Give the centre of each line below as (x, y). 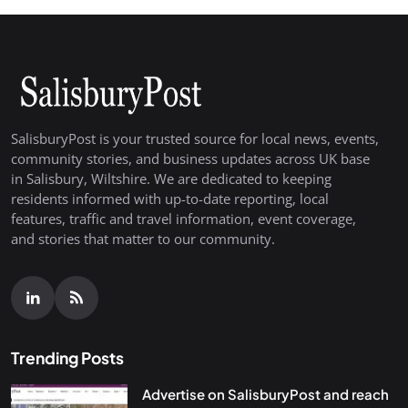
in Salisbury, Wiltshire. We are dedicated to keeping (171, 179)
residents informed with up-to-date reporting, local (170, 199)
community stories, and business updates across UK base (190, 159)
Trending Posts (67, 358)
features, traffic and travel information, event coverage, (184, 219)
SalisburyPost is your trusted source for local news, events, (195, 139)
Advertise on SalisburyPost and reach (265, 394)
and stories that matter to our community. (143, 239)
